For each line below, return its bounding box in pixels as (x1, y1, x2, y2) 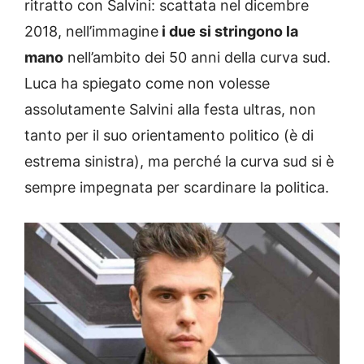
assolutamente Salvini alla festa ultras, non (24, 100, 316, 118)
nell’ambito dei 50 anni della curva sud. (63, 48, 331, 66)
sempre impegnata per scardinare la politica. (24, 178, 329, 196)
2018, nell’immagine (24, 22, 158, 40)
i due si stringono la (158, 22, 298, 40)
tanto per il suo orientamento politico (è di (24, 126, 314, 144)
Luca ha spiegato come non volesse (24, 74, 270, 92)
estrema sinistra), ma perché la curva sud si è (24, 152, 334, 170)
